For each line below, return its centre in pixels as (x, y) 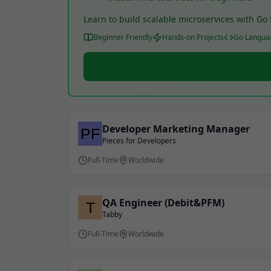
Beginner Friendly (123, 37)
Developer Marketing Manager (176, 129)
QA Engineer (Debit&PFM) (163, 203)
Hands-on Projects (193, 37)
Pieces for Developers (139, 141)
